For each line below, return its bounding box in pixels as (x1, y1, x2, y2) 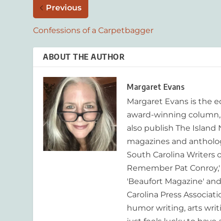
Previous (46, 2, 82, 12)
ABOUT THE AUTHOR (43, 51, 125, 62)
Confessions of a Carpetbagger (33, 25, 154, 35)
